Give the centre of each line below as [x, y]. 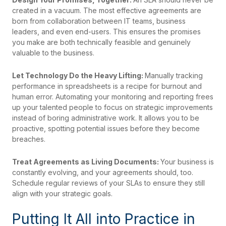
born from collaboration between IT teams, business [99, 21]
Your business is [187, 162]
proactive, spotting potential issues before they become [106, 129]
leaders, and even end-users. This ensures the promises [106, 32]
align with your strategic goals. [62, 194]
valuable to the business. [53, 53]
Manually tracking [174, 76]
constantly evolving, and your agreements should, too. [103, 173]
